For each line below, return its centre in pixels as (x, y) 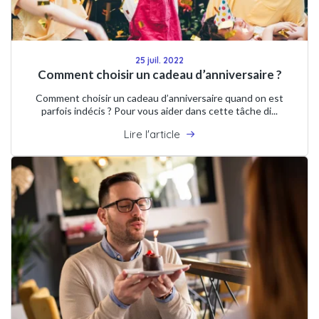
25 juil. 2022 (159, 60)
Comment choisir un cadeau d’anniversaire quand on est (159, 98)
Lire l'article (152, 134)
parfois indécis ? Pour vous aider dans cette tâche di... (159, 110)
